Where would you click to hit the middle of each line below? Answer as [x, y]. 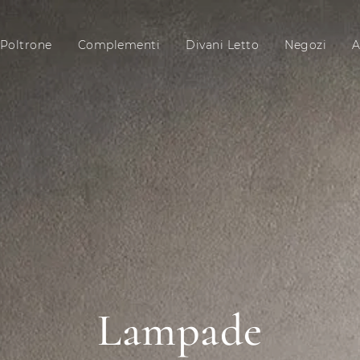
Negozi [305, 45]
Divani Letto [222, 45]
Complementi [119, 45]
